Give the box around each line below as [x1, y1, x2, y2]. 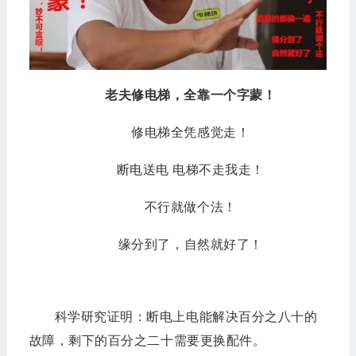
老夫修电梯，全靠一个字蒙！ [105, 86, 277, 104]
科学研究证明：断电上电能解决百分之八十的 [54, 308, 318, 326]
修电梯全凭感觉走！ [131, 123, 250, 141]
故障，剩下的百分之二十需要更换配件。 [29, 331, 266, 350]
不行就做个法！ [144, 198, 237, 216]
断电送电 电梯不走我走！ [116, 161, 265, 179]
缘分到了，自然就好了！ [118, 235, 263, 253]
